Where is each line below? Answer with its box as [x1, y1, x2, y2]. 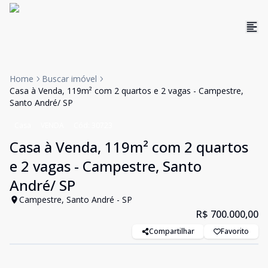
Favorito [221, 226, 249, 236]
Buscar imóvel [42, 73, 97, 84]
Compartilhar [149, 226, 194, 236]
